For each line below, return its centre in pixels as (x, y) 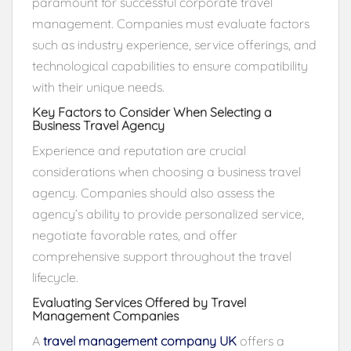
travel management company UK (140, 340)
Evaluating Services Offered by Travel (139, 302)
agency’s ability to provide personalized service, (168, 213)
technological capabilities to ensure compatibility (170, 65)
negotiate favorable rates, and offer (135, 235)
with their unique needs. (98, 87)
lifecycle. (55, 277)
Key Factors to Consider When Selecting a (152, 112)
